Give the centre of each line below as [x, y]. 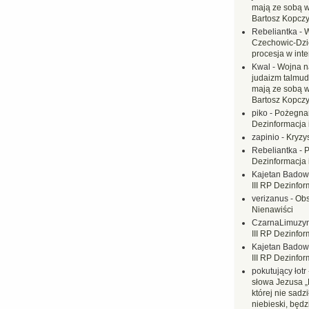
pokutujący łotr [279, 271]
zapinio [266, 137]
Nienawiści [272, 210]
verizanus [270, 199]
